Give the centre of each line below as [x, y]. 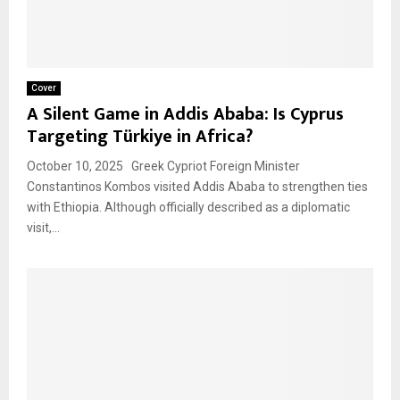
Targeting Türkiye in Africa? [140, 137]
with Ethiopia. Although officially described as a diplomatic [188, 208]
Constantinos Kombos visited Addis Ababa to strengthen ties [197, 187]
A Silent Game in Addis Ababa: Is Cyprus [185, 115]
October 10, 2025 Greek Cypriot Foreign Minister [163, 167]
